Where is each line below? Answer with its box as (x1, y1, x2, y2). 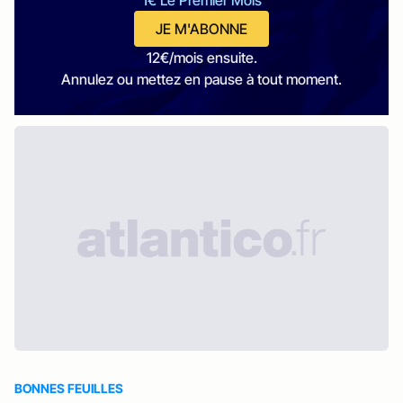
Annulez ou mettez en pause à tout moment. (61, 70, 342, 88)
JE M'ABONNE (156, 20, 247, 38)
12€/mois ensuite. (146, 49, 257, 67)
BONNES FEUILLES (14, 381, 123, 396)
